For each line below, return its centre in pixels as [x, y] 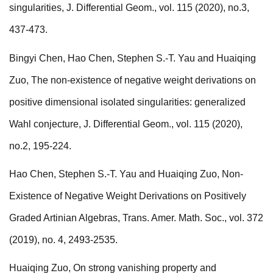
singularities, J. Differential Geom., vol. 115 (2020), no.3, [129, 8]
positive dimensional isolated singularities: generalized [127, 102]
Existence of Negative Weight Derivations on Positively [128, 196]
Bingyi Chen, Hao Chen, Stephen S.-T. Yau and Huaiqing [133, 58]
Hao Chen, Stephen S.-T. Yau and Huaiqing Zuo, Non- [126, 174]
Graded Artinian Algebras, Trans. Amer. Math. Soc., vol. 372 [136, 218]
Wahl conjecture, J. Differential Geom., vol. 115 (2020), [126, 124]
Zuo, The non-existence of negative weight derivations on [133, 80]
